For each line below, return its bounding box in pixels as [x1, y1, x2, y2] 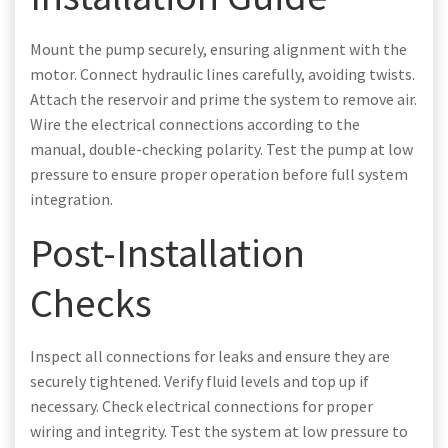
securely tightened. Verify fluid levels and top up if [30, 370, 369, 391]
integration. [30, 188, 113, 209]
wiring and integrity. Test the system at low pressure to [30, 420, 408, 441]
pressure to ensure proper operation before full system [30, 163, 408, 184]
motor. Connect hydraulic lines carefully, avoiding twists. [30, 63, 415, 84]
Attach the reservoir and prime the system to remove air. [30, 88, 417, 109]
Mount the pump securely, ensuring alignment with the [30, 38, 407, 59]
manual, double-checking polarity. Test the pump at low [30, 138, 413, 159]
